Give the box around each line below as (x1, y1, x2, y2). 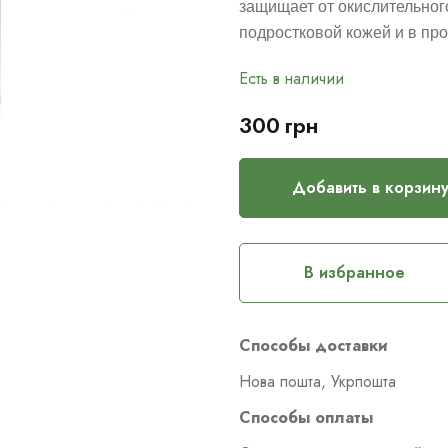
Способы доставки (239, 334, 388, 357)
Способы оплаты (239, 406, 373, 429)
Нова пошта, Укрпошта (239, 370, 396, 393)
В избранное (303, 261, 405, 284)
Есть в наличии (239, 67, 344, 90)
